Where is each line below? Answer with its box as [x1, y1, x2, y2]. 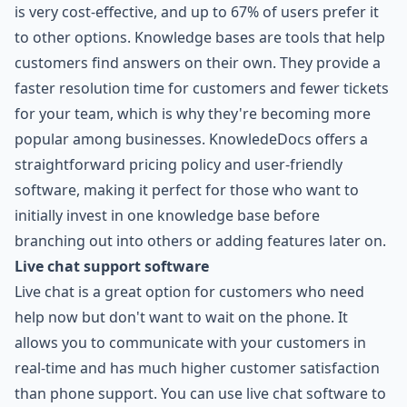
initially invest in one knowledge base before [15, 205, 320, 226]
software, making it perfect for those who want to [15, 180, 359, 201]
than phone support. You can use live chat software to [15, 383, 386, 404]
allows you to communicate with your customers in [15, 333, 366, 353]
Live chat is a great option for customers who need [15, 282, 364, 303]
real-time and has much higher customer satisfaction [15, 358, 380, 379]
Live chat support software [15, 256, 209, 277]
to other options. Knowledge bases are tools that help [15, 27, 385, 48]
